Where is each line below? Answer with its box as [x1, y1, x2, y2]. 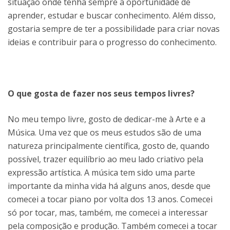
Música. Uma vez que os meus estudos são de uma [8, 126, 201, 138]
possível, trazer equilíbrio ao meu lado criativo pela [8, 153, 203, 165]
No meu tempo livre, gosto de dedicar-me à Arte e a [8, 113, 205, 125]
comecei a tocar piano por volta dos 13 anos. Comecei [8, 193, 213, 205]
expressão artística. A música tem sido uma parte [8, 166, 195, 178]
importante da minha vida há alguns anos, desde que [8, 180, 210, 191]
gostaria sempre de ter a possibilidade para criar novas [8, 23, 220, 34]
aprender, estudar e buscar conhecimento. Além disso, [8, 9, 216, 21]
